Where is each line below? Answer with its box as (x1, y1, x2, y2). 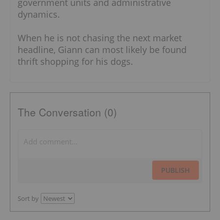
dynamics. (18, 8, 60, 20)
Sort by (18, 193, 39, 203)
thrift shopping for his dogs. (18, 55, 133, 67)
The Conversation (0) (18, 104, 117, 119)
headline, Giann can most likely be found (18, 43, 187, 55)
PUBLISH (161, 165, 190, 175)
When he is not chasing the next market (18, 31, 182, 44)
